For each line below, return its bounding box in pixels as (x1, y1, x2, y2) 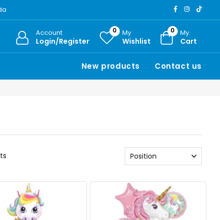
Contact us (154, 60, 202, 71)
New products (81, 60, 140, 71)
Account (35, 27, 62, 37)
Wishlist (122, 36, 151, 46)
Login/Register (35, 36, 89, 46)
